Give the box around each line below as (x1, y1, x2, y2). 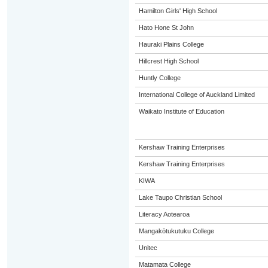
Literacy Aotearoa (138, 211, 190, 218)
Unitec (138, 244, 157, 251)
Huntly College (138, 74, 181, 81)
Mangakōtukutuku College (138, 227, 214, 234)
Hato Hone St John (138, 24, 194, 31)
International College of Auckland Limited (138, 91, 255, 98)
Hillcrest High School (138, 57, 199, 65)
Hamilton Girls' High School (138, 7, 217, 14)
